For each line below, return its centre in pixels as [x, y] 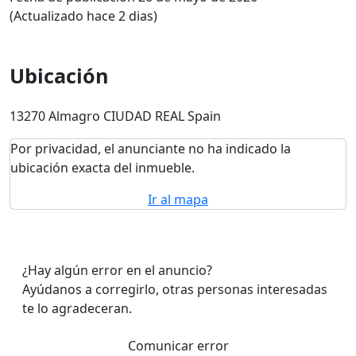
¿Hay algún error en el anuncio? [117, 270]
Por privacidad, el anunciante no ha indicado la [151, 149]
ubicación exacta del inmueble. [103, 168]
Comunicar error [178, 346]
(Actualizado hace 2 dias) [83, 16]
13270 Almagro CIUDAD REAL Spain [115, 116]
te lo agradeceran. [77, 308]
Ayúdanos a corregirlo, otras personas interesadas [175, 289]
